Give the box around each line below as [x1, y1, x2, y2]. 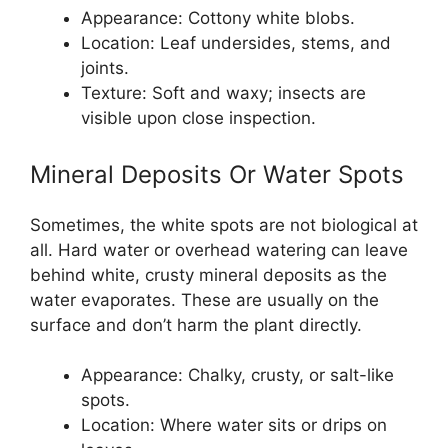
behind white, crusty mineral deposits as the [30, 264, 387, 285]
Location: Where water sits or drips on [81, 415, 387, 435]
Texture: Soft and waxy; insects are [81, 83, 366, 103]
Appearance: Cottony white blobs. [81, 8, 355, 28]
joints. [81, 58, 129, 78]
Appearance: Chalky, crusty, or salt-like [81, 365, 394, 385]
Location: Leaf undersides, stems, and [81, 33, 391, 53]
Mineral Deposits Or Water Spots [30, 159, 404, 189]
